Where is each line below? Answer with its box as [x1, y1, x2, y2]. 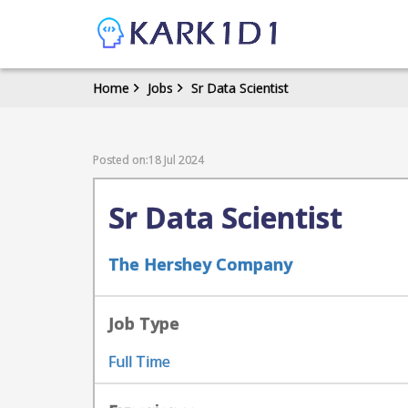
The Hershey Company [108, 253, 292, 275]
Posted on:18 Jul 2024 [93, 152, 204, 168]
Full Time [108, 352, 170, 372]
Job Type [108, 312, 179, 334]
